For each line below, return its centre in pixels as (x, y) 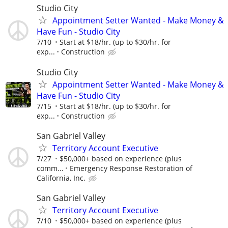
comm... (50, 168)
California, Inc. (61, 178)
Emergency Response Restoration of (131, 168)
